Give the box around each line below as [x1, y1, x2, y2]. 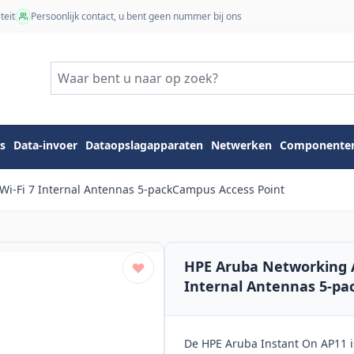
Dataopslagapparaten [85, 137, 203, 153]
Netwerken [211, 137, 272, 153]
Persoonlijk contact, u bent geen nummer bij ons [31, 9, 242, 23]
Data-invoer [13, 137, 77, 153]
